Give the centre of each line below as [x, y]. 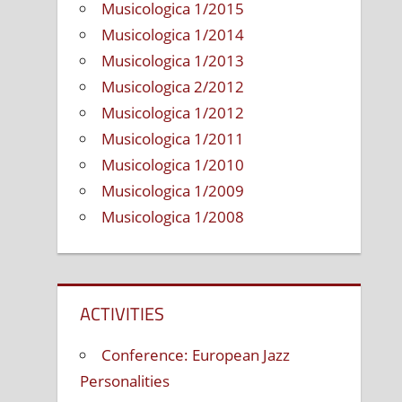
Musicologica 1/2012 [173, 113]
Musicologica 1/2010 [173, 165]
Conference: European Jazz [196, 354]
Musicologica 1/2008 [173, 217]
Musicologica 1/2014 [173, 35]
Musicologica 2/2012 [173, 87]
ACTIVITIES [122, 313]
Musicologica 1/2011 [173, 139]
